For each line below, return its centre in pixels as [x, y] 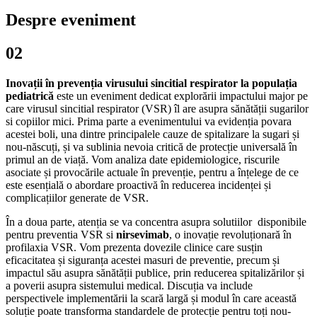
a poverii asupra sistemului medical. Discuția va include [129, 286]
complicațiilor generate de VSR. [77, 198]
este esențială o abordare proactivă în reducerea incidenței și [138, 185]
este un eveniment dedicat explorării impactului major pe [181, 96]
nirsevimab [143, 235]
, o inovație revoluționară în [230, 235]
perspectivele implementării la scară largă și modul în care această [151, 299]
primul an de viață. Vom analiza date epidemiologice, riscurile [143, 160]
